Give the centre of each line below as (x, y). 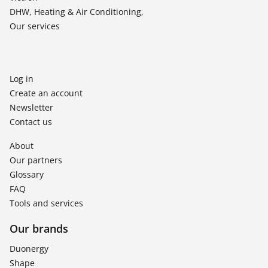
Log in (22, 79)
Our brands (39, 229)
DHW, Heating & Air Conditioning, (77, 12)
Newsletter (31, 107)
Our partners (36, 160)
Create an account (46, 93)
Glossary (27, 174)
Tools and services (46, 203)
